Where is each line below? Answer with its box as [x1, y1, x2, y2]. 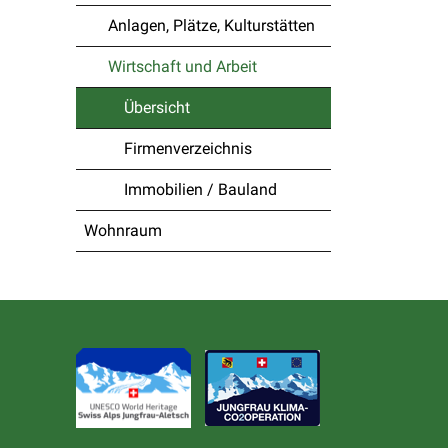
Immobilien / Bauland [124, 180, 277, 199]
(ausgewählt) [131, 129, 224, 148]
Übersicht [124, 98, 190, 117]
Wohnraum [84, 221, 162, 240]
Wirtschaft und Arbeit [108, 57, 257, 76]
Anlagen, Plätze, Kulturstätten [108, 16, 315, 35]
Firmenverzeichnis [124, 139, 252, 158]
